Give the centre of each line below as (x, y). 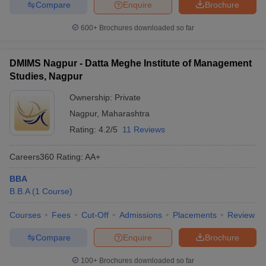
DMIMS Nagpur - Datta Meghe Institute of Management (131, 63)
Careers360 (32, 156)
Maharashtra (126, 113)
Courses (25, 215)
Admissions (141, 215)
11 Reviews (144, 129)
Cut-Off (95, 215)
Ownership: (92, 97)
